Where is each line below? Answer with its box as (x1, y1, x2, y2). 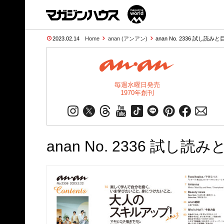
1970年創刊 (120, 89, 154, 96)
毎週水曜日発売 (114, 81, 160, 88)
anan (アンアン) (107, 35, 147, 41)
